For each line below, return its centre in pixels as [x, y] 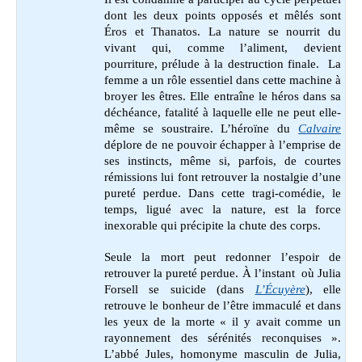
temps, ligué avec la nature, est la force [223, 209]
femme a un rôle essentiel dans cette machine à [223, 80]
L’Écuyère [280, 290]
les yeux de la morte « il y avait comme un [223, 322]
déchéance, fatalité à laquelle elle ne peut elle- [223, 112]
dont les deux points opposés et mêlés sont [223, 15]
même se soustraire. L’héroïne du [201, 128]
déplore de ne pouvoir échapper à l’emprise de [223, 145]
